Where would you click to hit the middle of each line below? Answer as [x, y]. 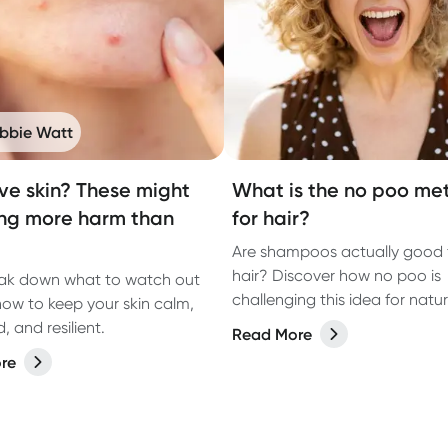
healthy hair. [276, 323]
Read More [272, 334]
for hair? [271, 218]
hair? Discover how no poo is [336, 275]
